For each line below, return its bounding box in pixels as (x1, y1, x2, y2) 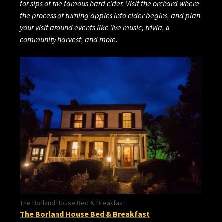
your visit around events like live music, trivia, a (20, 22, 170, 33)
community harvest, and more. (20, 34, 118, 45)
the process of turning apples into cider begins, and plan (20, 10, 200, 21)
